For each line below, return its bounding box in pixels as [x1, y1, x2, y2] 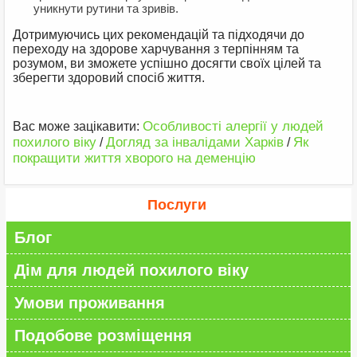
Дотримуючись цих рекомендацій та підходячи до [13, 28, 305, 42]
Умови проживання [14, 294, 166, 312]
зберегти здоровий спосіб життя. [13, 71, 206, 85]
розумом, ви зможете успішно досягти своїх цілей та [13, 57, 322, 71]
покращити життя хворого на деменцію [13, 151, 257, 167]
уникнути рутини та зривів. [33, 2, 179, 16]
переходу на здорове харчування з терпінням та [13, 42, 300, 57]
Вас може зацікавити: [13, 120, 143, 134]
